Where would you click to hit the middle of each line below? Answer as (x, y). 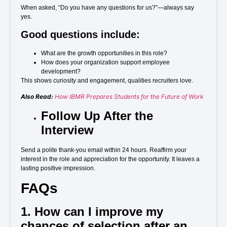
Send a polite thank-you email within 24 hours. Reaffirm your (104, 150)
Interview (67, 130)
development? (61, 72)
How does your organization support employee (105, 63)
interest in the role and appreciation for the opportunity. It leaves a (110, 159)
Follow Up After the (97, 116)
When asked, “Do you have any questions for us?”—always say (107, 7)
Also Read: (37, 97)
